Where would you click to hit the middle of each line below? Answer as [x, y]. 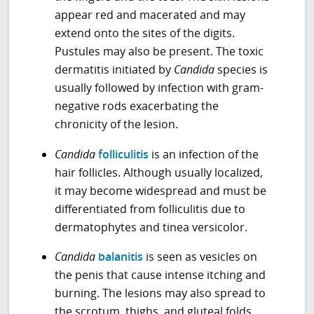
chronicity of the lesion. [116, 124]
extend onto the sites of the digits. [145, 33]
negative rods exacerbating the [137, 106]
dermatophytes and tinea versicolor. [151, 227]
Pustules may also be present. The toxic [159, 52]
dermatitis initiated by [114, 70]
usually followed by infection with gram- [159, 88]
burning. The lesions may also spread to [160, 293]
